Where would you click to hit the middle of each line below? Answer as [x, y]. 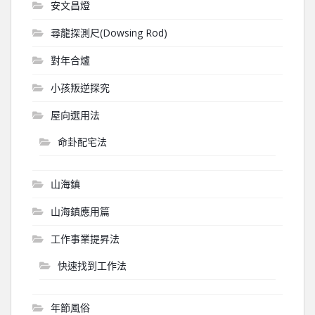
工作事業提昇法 [85, 238]
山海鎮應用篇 [80, 211]
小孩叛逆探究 [80, 87]
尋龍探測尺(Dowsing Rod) [109, 32]
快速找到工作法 [92, 265]
